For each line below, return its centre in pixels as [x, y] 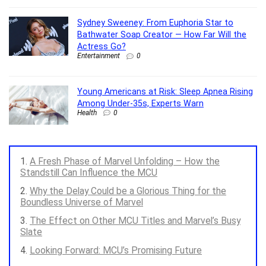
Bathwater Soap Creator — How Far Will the [162, 34]
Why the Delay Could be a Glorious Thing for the [128, 191]
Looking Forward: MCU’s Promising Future [116, 251]
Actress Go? [102, 46]
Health [87, 113]
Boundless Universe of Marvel [82, 202]
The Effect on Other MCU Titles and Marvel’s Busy [135, 221]
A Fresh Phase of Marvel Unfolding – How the [125, 161]
